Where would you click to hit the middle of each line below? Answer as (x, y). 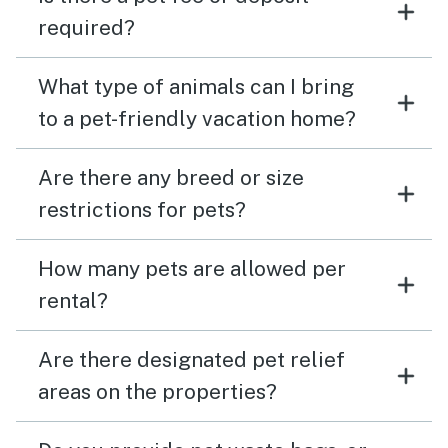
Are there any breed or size (171, 177)
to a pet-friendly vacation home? (197, 118)
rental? (73, 300)
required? (86, 27)
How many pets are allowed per (192, 268)
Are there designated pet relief (191, 359)
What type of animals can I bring (196, 86)
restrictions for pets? (142, 209)
